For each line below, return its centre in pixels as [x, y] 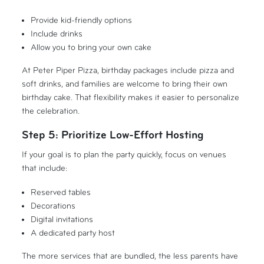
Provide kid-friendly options [81, 20]
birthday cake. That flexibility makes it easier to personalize [131, 97]
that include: [45, 168]
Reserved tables [60, 192]
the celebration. [51, 111]
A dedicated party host [72, 233]
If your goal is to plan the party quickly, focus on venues [124, 154]
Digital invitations [62, 219]
